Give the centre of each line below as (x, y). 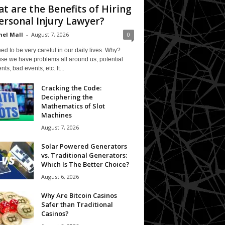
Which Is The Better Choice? (85, 164)
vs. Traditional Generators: (84, 155)
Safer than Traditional (77, 204)
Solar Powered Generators (84, 146)
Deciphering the (67, 97)
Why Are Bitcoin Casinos (79, 195)
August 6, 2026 (60, 176)
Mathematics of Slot (73, 106)
